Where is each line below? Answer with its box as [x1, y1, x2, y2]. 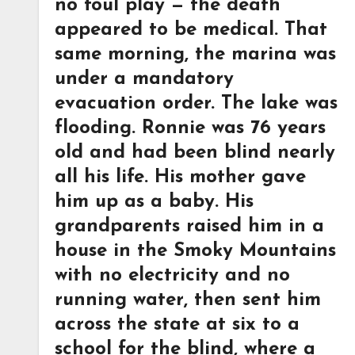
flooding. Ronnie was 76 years [55, 119, 326, 138]
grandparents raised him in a [55, 217, 324, 236]
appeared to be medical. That [55, 21, 327, 40]
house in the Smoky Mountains [55, 242, 336, 261]
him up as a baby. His [55, 193, 254, 212]
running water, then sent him [55, 291, 321, 310]
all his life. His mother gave [55, 168, 306, 187]
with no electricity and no [55, 266, 290, 285]
